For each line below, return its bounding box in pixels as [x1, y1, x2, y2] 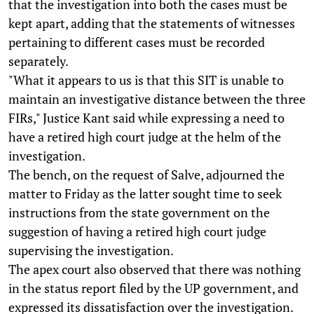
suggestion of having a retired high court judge [8, 222, 266, 240]
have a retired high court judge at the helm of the [8, 128, 281, 145]
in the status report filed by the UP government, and [8, 279, 299, 296]
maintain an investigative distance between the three [8, 90, 306, 107]
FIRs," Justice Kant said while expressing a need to [8, 109, 285, 126]
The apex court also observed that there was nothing [8, 260, 301, 278]
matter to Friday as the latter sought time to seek [8, 184, 282, 202]
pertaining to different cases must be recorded [8, 33, 265, 50]
